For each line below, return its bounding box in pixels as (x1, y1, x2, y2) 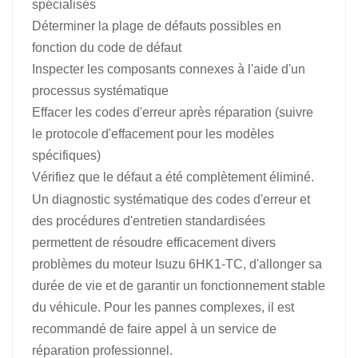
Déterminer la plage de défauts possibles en (32, 18, 281, 33)
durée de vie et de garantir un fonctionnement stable (32, 278, 325, 292)
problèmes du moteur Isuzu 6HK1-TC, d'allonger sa (32, 257, 322, 271)
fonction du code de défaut (32, 40, 181, 54)
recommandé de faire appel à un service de (32, 321, 276, 336)
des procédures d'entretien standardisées (32, 213, 265, 228)
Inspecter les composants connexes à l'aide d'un (32, 62, 305, 76)
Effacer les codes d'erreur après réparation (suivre (32, 105, 313, 119)
